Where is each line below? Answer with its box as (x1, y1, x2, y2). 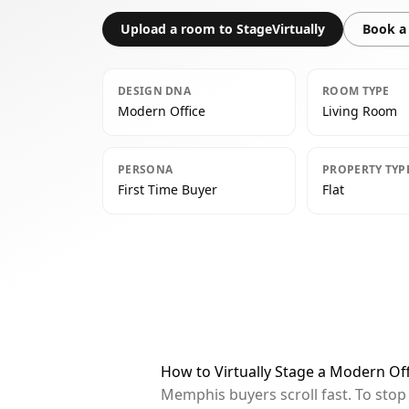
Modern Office (118, 102, 205, 120)
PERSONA (118, 162, 173, 177)
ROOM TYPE (322, 83, 390, 99)
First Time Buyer (118, 181, 217, 198)
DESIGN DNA (118, 83, 191, 99)
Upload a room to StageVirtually (121, 20, 325, 37)
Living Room (322, 102, 397, 120)
